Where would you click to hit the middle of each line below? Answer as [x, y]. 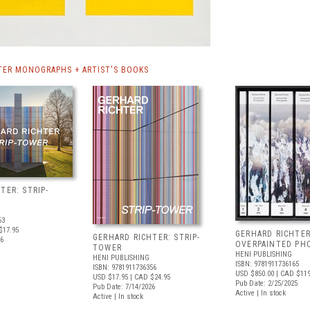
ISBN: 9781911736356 [125, 267]
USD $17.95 [110, 277]
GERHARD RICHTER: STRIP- [147, 237]
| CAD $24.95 [149, 277]
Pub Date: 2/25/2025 [266, 283]
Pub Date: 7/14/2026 [124, 287]
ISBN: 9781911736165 [267, 264]
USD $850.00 [255, 274]
